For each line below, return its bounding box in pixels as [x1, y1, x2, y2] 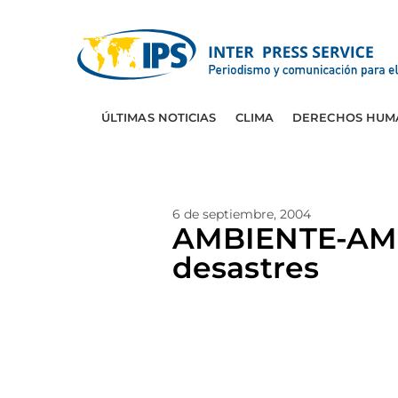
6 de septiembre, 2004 [172, 206, 311, 222]
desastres [172, 250, 319, 285]
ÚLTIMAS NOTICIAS [100, 110, 217, 124]
